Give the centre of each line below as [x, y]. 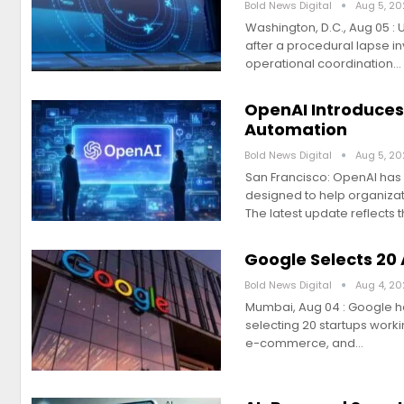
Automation [296, 129]
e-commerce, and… [304, 343]
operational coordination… [323, 63]
